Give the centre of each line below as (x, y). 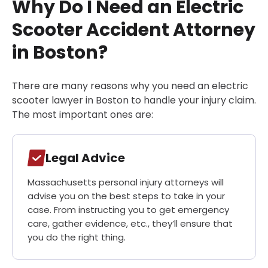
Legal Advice (85, 158)
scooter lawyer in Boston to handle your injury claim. (134, 100)
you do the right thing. (77, 237)
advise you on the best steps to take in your (126, 196)
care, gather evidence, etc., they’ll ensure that (130, 224)
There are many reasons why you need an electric (130, 86)
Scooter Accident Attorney (134, 30)
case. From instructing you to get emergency (128, 210)
